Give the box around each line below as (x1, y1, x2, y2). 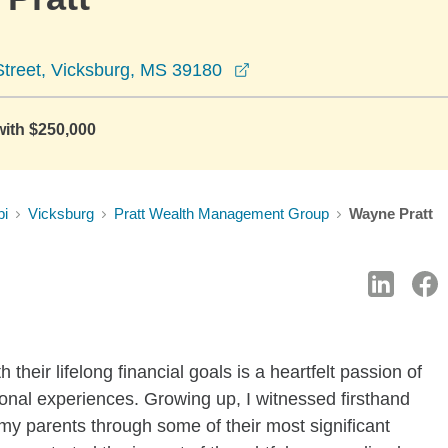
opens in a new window (249, 59, 435, 79)
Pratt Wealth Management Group (114, 205, 329, 222)
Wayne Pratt (349, 205, 433, 222)
